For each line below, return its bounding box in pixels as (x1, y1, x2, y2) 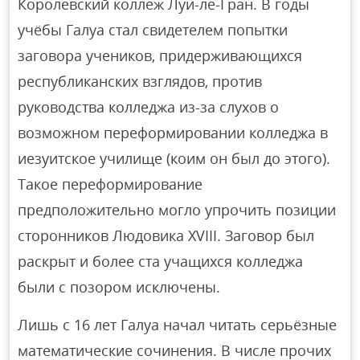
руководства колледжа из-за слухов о (18, 97, 280, 117)
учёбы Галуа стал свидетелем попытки (18, 20, 288, 40)
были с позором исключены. (18, 277, 221, 297)
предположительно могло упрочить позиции (18, 200, 337, 220)
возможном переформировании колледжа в (18, 123, 329, 143)
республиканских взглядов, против (18, 72, 263, 92)
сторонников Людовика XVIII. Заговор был (18, 226, 315, 246)
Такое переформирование (18, 174, 203, 194)
